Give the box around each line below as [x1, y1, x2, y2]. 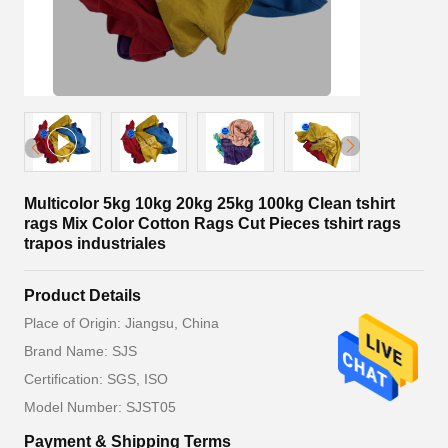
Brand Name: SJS [24, 343, 137, 359]
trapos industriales [24, 235, 166, 252]
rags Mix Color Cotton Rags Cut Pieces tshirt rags [24, 215, 401, 232]
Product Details [24, 287, 141, 304]
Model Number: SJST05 [24, 399, 176, 415]
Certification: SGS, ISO [24, 371, 168, 387]
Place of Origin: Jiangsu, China [24, 315, 219, 331]
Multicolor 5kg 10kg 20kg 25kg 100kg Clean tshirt [24, 195, 395, 212]
